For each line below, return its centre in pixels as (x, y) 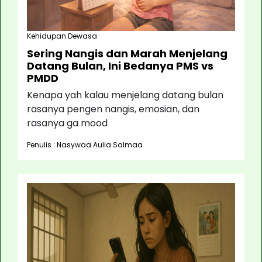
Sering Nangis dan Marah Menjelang (127, 54)
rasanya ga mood (67, 123)
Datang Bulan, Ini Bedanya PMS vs (120, 66)
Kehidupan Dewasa (62, 36)
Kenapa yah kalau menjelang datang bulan (125, 95)
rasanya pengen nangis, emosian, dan (113, 109)
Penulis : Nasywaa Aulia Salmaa (85, 145)
